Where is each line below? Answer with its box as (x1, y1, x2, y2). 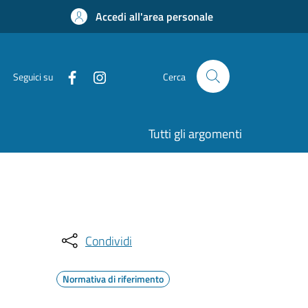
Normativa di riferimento (63, 272, 164, 286)
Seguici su (13, 69, 53, 84)
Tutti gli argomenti (148, 124, 242, 143)
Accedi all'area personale (96, 8, 213, 25)
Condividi (85, 231, 132, 250)
